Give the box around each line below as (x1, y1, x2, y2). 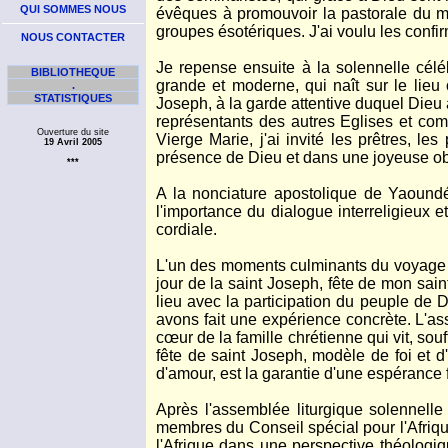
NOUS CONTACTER (21, 31, 125, 43)
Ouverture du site (37, 127, 109, 137)
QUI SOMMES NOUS (20, 3, 126, 15)
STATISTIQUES (34, 92, 112, 104)
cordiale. (156, 221, 217, 238)
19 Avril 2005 (44, 137, 102, 147)
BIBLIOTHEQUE (31, 66, 115, 78)
